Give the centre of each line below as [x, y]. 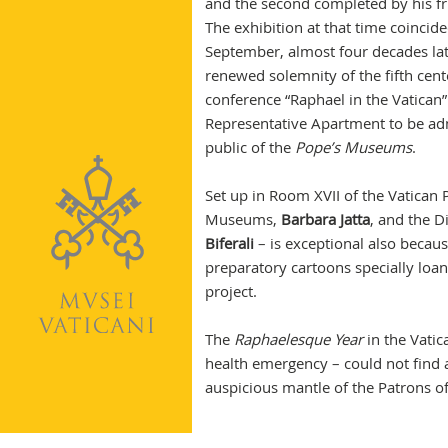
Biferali [229, 243]
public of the [249, 147]
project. [230, 291]
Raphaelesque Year [298, 339]
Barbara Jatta [325, 219]
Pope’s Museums [353, 147]
